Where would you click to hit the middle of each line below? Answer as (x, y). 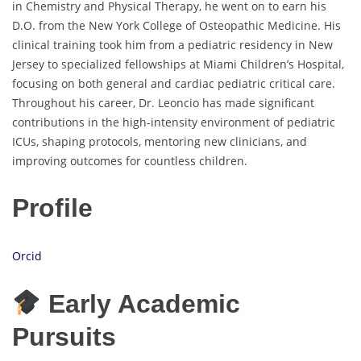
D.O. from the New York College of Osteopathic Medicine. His (176, 25)
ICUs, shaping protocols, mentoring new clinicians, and (160, 141)
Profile (52, 208)
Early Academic (141, 303)
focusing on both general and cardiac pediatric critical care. (174, 83)
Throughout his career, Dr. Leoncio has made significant (163, 102)
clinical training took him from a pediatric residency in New (172, 44)
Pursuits (64, 336)
